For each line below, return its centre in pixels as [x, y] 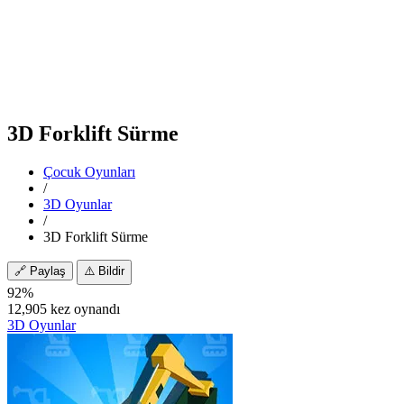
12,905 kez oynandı [64, 308]
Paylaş [48, 271]
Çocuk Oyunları [89, 171]
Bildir [111, 271]
